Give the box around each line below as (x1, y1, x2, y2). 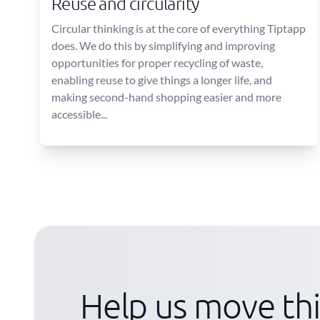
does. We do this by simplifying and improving (51, 39, 275, 52)
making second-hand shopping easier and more (51, 90, 281, 104)
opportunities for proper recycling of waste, (51, 56, 263, 69)
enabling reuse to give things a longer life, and (51, 73, 272, 86)
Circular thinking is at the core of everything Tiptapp (51, 21, 306, 35)
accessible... (51, 107, 107, 121)
